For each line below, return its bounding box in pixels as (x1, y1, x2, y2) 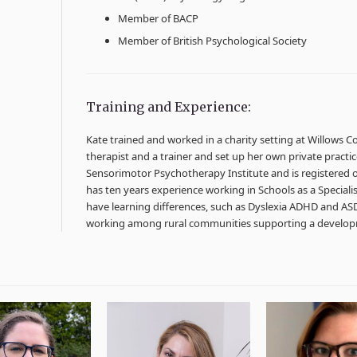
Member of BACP (118, 11, 199, 25)
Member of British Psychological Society (118, 33, 308, 48)
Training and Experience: (86, 99, 252, 115)
